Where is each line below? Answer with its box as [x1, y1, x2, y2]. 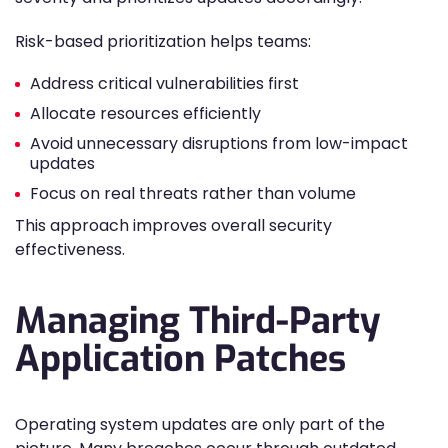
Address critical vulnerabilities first [30, 72, 299, 95]
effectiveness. [15, 238, 125, 261]
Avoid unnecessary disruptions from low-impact [30, 132, 408, 155]
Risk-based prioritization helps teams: [15, 30, 311, 53]
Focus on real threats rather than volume [30, 182, 356, 205]
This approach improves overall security [15, 214, 332, 237]
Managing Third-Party [15, 297, 380, 345]
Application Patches [15, 335, 346, 383]
